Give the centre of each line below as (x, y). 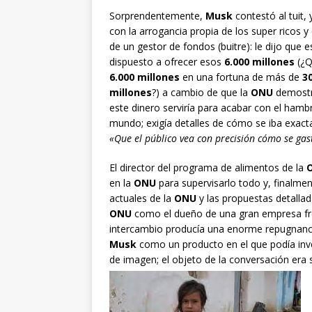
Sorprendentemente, (157, 16)
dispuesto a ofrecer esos (165, 62)
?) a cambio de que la (201, 93)
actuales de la (142, 198)
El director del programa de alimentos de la (208, 168)
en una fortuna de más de (241, 77)
